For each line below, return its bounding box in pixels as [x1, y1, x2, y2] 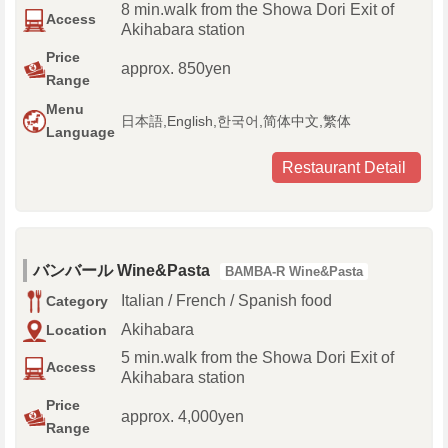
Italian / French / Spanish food [121, 292, 332, 310]
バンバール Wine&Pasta [33, 262, 210, 280]
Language [46, 124, 115, 141]
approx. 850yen [121, 60, 231, 78]
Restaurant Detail [282, 159, 406, 177]
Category [46, 293, 108, 310]
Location [46, 322, 107, 339]
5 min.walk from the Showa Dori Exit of [121, 349, 394, 367]
